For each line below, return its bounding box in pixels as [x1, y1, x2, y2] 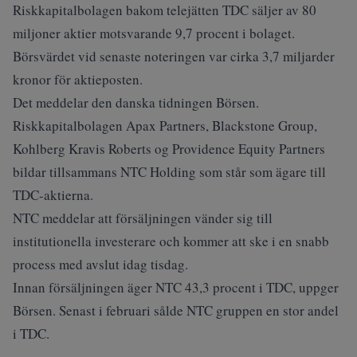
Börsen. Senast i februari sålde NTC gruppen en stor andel [13, 301, 339, 320]
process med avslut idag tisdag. [13, 255, 188, 273]
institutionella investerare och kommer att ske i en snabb [13, 232, 329, 250]
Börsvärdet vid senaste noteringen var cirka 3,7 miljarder [13, 47, 335, 65]
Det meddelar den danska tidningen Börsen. [13, 93, 259, 112]
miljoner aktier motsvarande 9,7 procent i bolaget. [13, 24, 295, 42]
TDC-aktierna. [13, 186, 93, 204]
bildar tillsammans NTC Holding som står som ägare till [13, 163, 326, 181]
